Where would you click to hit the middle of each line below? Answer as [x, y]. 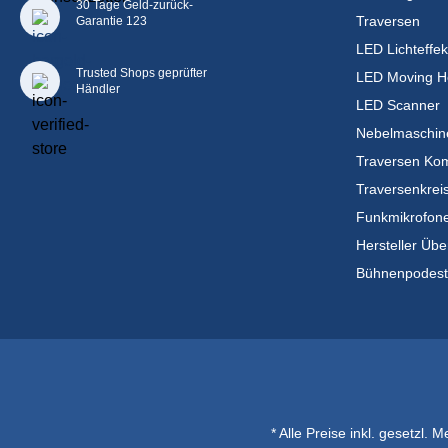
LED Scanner [398, 104]
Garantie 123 [111, 20]
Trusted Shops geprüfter [141, 72]
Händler [98, 88]
